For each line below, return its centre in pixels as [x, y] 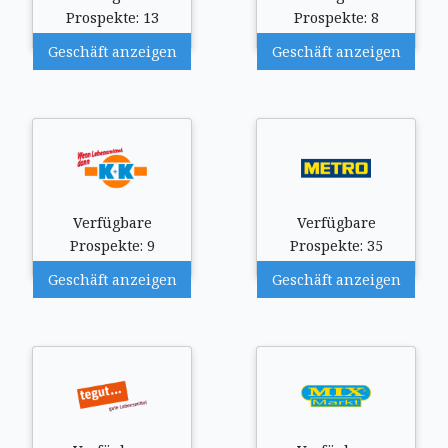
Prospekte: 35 [336, 245]
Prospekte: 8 [336, 17]
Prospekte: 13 [112, 17]
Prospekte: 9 [112, 245]
